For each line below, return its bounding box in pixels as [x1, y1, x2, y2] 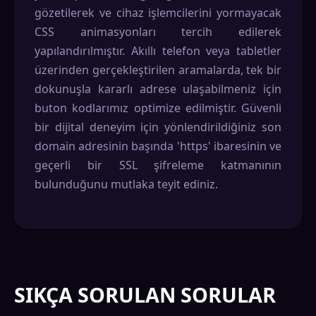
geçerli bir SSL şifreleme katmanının [35, 157, 281, 173]
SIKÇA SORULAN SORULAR [14, 281, 276, 308]
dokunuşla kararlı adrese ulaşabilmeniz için [35, 81, 281, 97]
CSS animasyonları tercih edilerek [35, 24, 281, 39]
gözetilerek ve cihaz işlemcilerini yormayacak [35, 5, 281, 20]
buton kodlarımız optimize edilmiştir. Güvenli [35, 100, 281, 116]
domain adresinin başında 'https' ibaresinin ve [35, 138, 281, 154]
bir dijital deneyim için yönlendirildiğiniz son [35, 119, 281, 135]
